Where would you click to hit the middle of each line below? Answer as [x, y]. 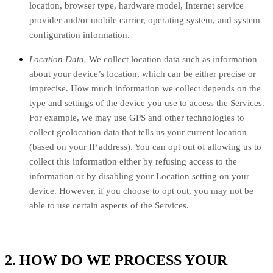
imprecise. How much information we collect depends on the [145, 89]
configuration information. [80, 35]
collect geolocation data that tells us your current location [138, 133]
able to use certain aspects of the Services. [109, 206]
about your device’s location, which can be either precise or [143, 74]
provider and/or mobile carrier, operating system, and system [145, 20]
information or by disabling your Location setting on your [139, 176]
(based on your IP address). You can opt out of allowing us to [145, 147]
